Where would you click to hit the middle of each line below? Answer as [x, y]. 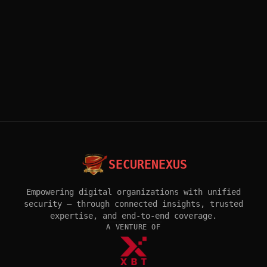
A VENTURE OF [133, 227]
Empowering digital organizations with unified [133, 192]
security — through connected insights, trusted [133, 204]
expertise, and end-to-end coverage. [133, 216]
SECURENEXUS [148, 164]
